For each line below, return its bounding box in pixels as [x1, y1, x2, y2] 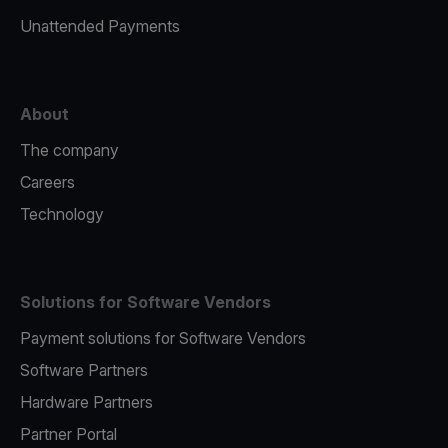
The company [20, 140, 119, 161]
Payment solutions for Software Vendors [20, 328, 306, 349]
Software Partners [20, 360, 148, 381]
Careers [20, 172, 75, 193]
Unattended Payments [20, 16, 180, 37]
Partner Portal [20, 424, 117, 445]
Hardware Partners [20, 392, 153, 413]
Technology [20, 204, 104, 225]
